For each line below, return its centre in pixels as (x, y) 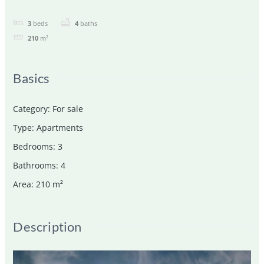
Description (47, 226)
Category (31, 108)
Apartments (60, 127)
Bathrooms (35, 165)
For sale (68, 108)
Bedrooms (33, 146)
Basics (32, 78)
